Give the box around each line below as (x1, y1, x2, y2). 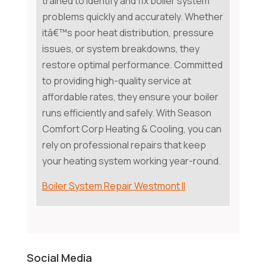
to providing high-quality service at (42, 74, 191, 87)
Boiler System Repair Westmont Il (42, 179, 185, 192)
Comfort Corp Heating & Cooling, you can (42, 122, 221, 135)
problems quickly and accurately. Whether (42, 10, 223, 23)
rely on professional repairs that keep (42, 138, 206, 151)
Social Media (26, 251, 92, 265)
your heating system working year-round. (42, 154, 221, 167)
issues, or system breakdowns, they (42, 42, 199, 55)
